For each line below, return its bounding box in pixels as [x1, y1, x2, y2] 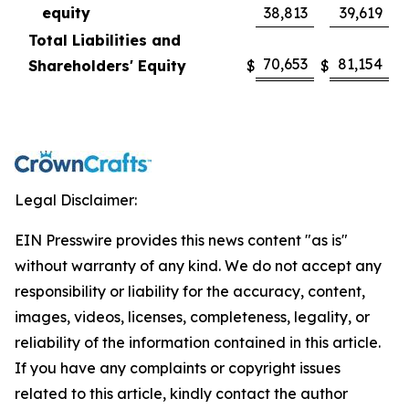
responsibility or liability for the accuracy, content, [15, 282, 365, 300]
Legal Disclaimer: [15, 191, 137, 209]
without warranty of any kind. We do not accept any [15, 257, 382, 275]
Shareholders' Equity [28, 57, 186, 75]
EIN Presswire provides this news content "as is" [15, 231, 348, 249]
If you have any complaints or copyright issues [15, 359, 341, 377]
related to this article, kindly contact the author [15, 384, 348, 403]
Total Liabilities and [28, 31, 181, 49]
